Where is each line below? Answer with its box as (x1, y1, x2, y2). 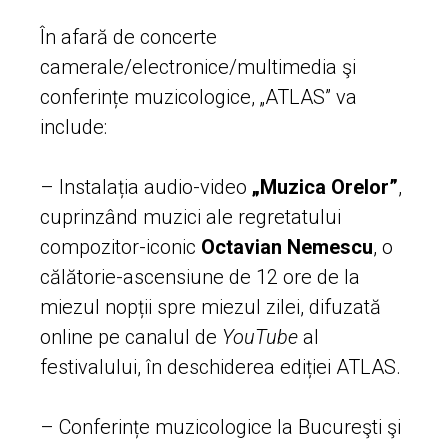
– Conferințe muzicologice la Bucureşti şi (40, 414, 401, 439)
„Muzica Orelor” (252, 174, 398, 199)
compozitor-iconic (40, 234, 201, 259)
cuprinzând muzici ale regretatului (40, 204, 341, 229)
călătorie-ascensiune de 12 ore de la (40, 264, 360, 289)
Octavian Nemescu (201, 234, 373, 259)
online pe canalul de (40, 324, 222, 349)
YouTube (222, 324, 298, 349)
